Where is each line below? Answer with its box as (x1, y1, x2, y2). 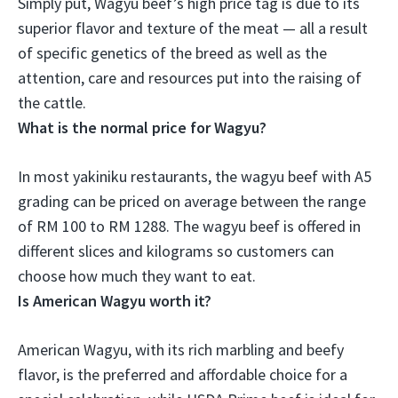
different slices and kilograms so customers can (18, 240, 334, 261)
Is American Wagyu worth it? (18, 290, 211, 311)
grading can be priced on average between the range (18, 190, 366, 211)
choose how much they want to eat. (18, 265, 256, 286)
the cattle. (18, 92, 86, 113)
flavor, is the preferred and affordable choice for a (18, 363, 347, 385)
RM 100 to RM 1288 (36, 215, 166, 236)
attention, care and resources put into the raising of (18, 67, 362, 88)
